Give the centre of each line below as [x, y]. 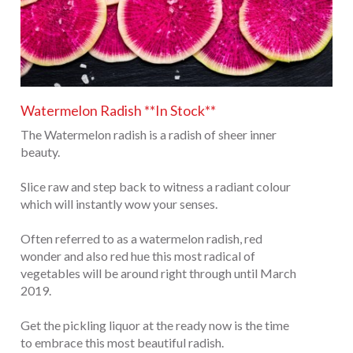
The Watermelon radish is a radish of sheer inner [149, 134]
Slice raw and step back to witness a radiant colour [156, 186]
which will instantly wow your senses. [119, 203]
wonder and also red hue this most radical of [138, 255]
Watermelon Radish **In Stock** [118, 110]
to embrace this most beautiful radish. [122, 342]
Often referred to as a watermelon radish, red [141, 238]
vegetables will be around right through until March [158, 273]
